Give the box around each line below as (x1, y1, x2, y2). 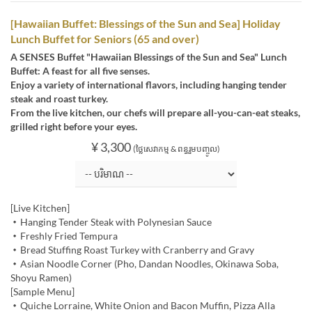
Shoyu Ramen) (10, 272, 72, 284)
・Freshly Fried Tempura (10, 230, 118, 242)
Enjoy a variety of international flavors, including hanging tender (10, 79, 287, 91)
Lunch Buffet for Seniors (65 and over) (10, 32, 199, 46)
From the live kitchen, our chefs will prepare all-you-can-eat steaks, (10, 107, 300, 119)
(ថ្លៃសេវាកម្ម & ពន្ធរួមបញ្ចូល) (133, 143, 221, 155)
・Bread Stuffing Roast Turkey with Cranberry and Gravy (10, 244, 254, 256)
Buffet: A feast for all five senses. (10, 65, 150, 77)
